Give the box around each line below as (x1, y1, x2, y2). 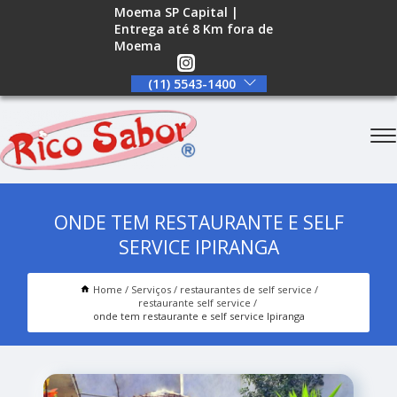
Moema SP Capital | (114, 4, 239, 21)
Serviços (130, 282, 171, 296)
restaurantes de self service (179, 282, 312, 296)
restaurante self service (137, 295, 251, 309)
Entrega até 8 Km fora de (114, 20, 274, 38)
